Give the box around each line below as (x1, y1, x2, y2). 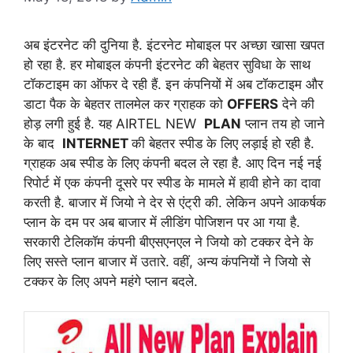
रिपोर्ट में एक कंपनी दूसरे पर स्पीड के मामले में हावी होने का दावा (24, 174, 321, 191)
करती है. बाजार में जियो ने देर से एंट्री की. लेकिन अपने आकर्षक (24, 194, 326, 210)
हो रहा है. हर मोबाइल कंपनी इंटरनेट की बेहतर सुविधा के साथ (24, 56, 310, 72)
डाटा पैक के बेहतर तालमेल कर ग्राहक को (24, 95, 227, 112)
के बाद (24, 135, 62, 151)
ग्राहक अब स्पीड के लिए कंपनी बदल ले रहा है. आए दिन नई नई (24, 154, 321, 171)
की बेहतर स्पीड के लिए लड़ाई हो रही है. (132, 135, 314, 151)
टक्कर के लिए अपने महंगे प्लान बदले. (24, 273, 198, 289)
